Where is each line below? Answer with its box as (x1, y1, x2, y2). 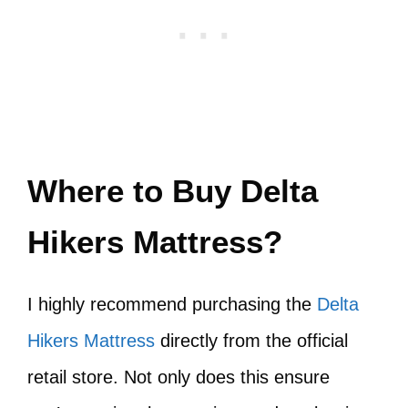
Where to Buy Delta (27, 173, 318, 209)
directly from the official (155, 331, 348, 351)
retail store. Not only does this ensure (27, 367, 330, 387)
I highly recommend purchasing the (27, 294, 317, 314)
